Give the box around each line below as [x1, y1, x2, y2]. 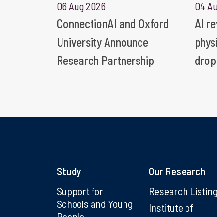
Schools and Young [57, 197, 133, 210]
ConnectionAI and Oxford [57, 16, 169, 31]
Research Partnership [57, 53, 154, 67]
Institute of [149, 201, 193, 214]
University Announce [57, 34, 148, 49]
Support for [57, 184, 103, 197]
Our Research [149, 164, 205, 177]
